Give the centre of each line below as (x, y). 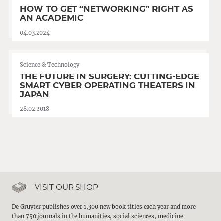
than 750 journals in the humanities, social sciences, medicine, (98, 216)
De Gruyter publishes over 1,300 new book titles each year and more (104, 207)
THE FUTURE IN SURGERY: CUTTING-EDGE (110, 76)
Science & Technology (50, 64)
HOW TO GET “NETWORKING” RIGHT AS (107, 9)
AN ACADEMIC (52, 18)
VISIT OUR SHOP (67, 187)
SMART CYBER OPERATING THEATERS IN (108, 85)
